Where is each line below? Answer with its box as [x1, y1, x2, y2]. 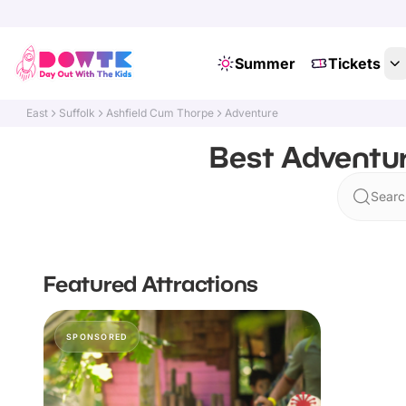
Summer [234, 54, 295, 72]
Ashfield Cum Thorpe [106, 106, 215, 120]
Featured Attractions [43, 270, 258, 296]
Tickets [327, 54, 381, 72]
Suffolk [59, 106, 96, 120]
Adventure [225, 106, 279, 120]
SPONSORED [66, 332, 129, 342]
